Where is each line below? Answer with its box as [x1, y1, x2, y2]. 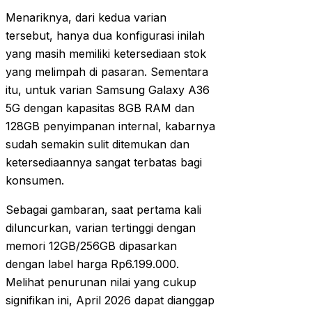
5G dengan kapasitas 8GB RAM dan [6, 101, 194, 116]
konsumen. [6, 173, 64, 188]
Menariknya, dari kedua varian [6, 10, 166, 25]
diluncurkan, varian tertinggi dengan [6, 221, 196, 235]
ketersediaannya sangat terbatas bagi [6, 155, 202, 170]
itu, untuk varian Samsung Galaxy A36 [6, 83, 210, 97]
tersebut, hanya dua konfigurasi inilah [6, 29, 205, 43]
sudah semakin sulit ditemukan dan [6, 137, 189, 152]
